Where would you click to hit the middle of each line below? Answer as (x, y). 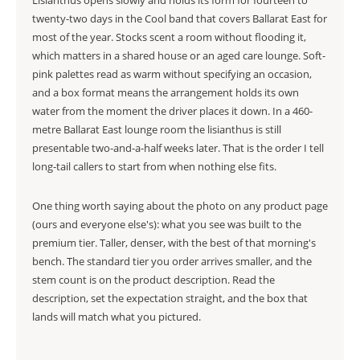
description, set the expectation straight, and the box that (170, 298)
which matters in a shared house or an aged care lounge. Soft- (179, 55)
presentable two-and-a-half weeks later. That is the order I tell (178, 148)
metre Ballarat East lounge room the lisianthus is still (157, 129)
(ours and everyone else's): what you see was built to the (167, 224)
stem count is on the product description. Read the (153, 280)
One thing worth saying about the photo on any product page (180, 206)
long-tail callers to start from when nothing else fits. (154, 166)
